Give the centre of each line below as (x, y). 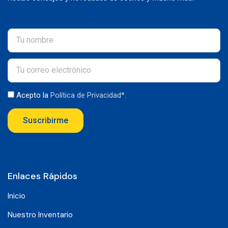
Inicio (17, 196)
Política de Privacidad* (88, 95)
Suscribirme (46, 120)
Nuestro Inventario (40, 215)
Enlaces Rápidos (42, 176)
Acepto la (33, 95)
